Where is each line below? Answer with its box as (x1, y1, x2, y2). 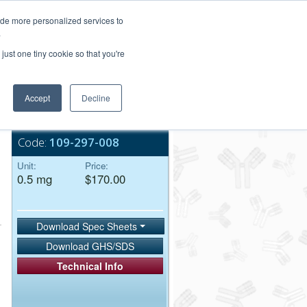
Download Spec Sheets (36, 219, 140, 233)
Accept (25, 92, 50, 103)
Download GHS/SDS (46, 239, 135, 254)
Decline (82, 92, 110, 103)
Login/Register (103, 3, 158, 15)
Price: (85, 159, 108, 172)
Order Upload (115, 33, 160, 44)
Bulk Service (49, 103, 97, 114)
